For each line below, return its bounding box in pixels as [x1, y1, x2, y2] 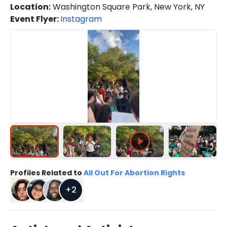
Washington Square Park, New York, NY [51, 1, 205, 13]
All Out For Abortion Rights [82, 168, 185, 178]
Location [10, 1, 49, 13]
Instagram [60, 13, 102, 25]
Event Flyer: [10, 13, 60, 25]
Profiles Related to [10, 168, 82, 178]
